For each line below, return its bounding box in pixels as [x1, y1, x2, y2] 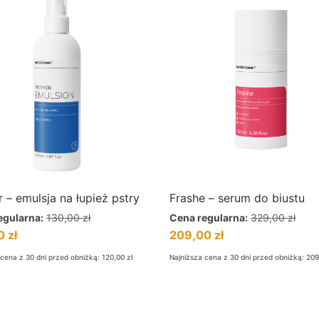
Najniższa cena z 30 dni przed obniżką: [169, 253, 307, 261]
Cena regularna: [169, 211, 249, 224]
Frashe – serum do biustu [169, 191, 305, 205]
